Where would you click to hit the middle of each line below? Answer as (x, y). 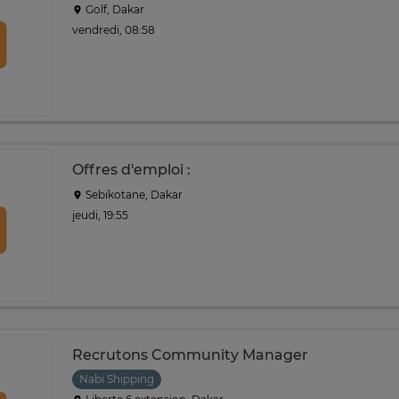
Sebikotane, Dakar (133, 195)
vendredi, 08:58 (114, 29)
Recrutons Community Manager (190, 355)
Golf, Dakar (114, 9)
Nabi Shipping (117, 379)
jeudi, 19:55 (100, 215)
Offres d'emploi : (131, 170)
